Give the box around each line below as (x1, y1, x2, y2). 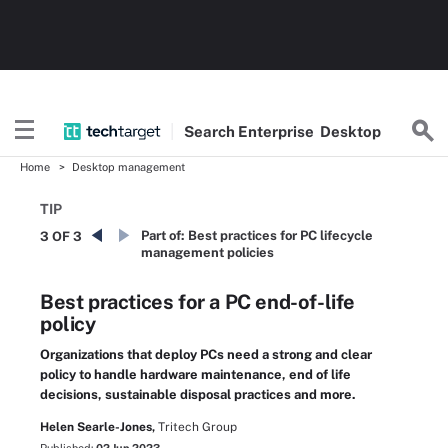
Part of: (141, 228, 185, 243)
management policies (141, 245, 274, 260)
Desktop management (72, 161, 185, 173)
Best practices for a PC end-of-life (40, 290, 356, 314)
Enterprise (238, 122, 318, 140)
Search (184, 122, 239, 140)
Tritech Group (158, 420, 237, 434)
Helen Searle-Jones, (40, 420, 155, 434)
